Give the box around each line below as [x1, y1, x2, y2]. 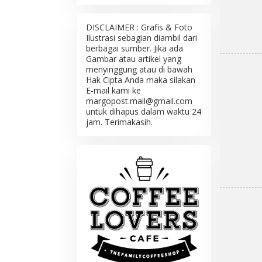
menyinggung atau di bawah [86, 63, 192, 75]
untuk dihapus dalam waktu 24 [86, 105, 201, 117]
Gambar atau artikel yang [86, 53, 181, 64]
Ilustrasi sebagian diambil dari [86, 32, 197, 43]
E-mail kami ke [86, 84, 141, 96]
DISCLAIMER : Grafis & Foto [86, 21, 192, 33]
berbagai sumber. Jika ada [86, 42, 183, 54]
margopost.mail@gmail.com [86, 95, 192, 106]
